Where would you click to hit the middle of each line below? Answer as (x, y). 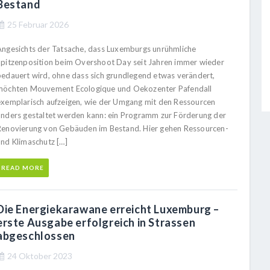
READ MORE (23, 168)
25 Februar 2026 (38, 24)
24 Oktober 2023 (40, 256)
